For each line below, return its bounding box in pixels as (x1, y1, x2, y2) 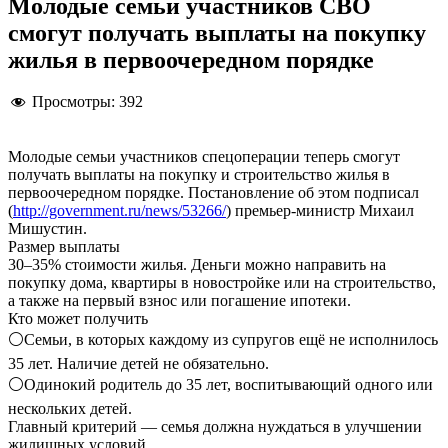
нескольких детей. (8, 399, 132, 417)
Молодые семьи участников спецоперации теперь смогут (8, 147, 400, 165)
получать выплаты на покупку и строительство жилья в (8, 165, 390, 183)
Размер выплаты (8, 237, 120, 255)
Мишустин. (8, 219, 87, 237)
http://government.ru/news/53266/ (13, 201, 226, 219)
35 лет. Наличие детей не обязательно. (8, 354, 269, 372)
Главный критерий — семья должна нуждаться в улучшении (8, 417, 422, 435)
